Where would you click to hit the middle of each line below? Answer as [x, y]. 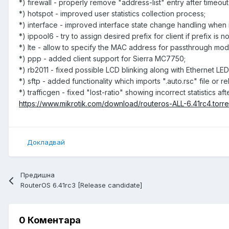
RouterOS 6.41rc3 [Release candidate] [82, 185]
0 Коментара [50, 220]
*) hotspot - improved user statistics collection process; [112, 13]
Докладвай [46, 142]
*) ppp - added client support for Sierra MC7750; [102, 58]
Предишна [38, 175]
